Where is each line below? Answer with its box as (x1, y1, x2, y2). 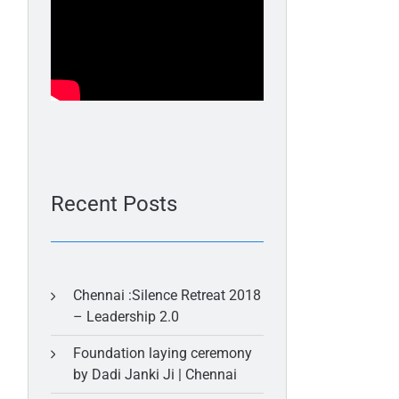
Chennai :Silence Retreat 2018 (72, 287, 261, 304)
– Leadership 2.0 (72, 308, 179, 325)
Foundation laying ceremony (72, 345, 252, 362)
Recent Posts (50, 191, 177, 216)
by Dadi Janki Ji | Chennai (72, 366, 237, 383)
